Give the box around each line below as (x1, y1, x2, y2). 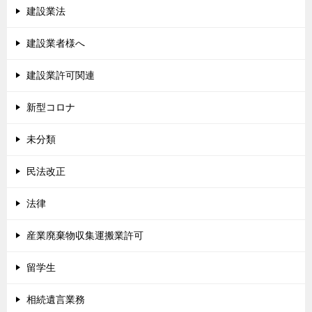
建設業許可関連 (26, 70, 95, 81)
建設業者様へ (26, 38, 85, 49)
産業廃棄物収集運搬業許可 (26, 230, 143, 242)
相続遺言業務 (26, 294, 85, 306)
